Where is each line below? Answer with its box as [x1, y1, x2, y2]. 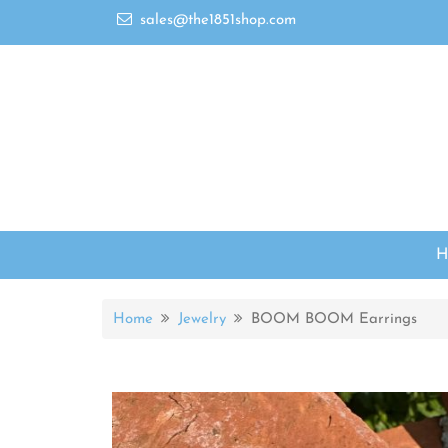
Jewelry [178, 312, 227, 328]
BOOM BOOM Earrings [251, 312, 418, 328]
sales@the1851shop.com [140, 13, 296, 28]
